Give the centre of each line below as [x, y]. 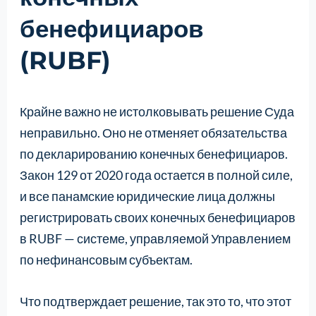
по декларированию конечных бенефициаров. [153, 153]
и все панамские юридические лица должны [147, 196]
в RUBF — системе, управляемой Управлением [155, 238]
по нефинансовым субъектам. [106, 259]
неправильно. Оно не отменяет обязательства [153, 132]
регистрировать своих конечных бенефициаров [157, 217]
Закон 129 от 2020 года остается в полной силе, [156, 175]
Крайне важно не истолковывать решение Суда [157, 111]
